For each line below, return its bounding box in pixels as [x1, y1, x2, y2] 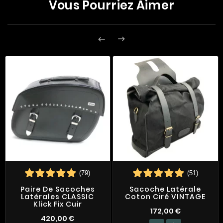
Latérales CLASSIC [21, 192, 95, 202]
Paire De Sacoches [20, 184, 95, 195]
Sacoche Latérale [129, 184, 202, 195]
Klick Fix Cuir [33, 199, 82, 210]
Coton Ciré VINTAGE [125, 192, 206, 202]
